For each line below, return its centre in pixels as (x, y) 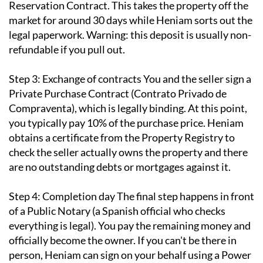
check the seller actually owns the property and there (128, 152)
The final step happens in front (185, 196)
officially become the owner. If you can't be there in (123, 240)
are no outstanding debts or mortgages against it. (120, 167)
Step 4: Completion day (62, 196)
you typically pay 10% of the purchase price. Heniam (126, 123)
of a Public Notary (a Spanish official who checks (117, 211)
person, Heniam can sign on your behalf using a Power (130, 255)
